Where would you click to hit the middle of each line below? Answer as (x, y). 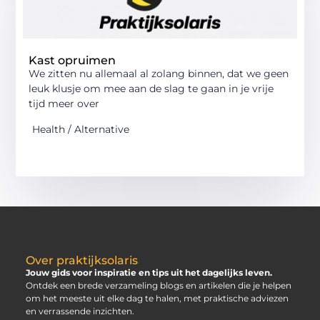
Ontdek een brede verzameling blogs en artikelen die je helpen (158, 285)
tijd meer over (64, 104)
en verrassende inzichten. (80, 311)
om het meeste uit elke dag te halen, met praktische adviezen (157, 298)
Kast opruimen (72, 61)
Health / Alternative (81, 129)
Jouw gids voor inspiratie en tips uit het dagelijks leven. (149, 272)
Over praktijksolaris (81, 260)
